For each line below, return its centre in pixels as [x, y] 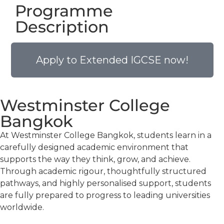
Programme [64, 11]
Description [62, 27]
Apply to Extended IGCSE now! [112, 60]
